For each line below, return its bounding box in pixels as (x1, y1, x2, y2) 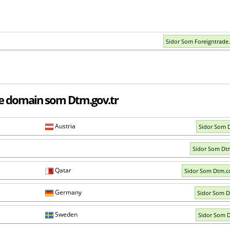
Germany (53, 187, 82, 197)
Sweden (53, 209, 78, 219)
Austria (53, 121, 75, 130)
